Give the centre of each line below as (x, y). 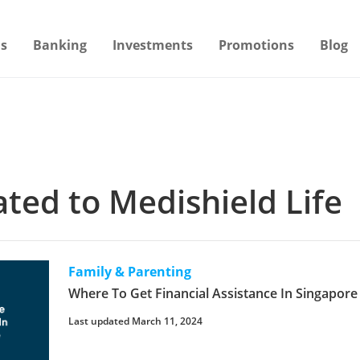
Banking (60, 45)
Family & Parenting (130, 272)
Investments (153, 45)
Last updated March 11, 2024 (136, 321)
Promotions (257, 45)
